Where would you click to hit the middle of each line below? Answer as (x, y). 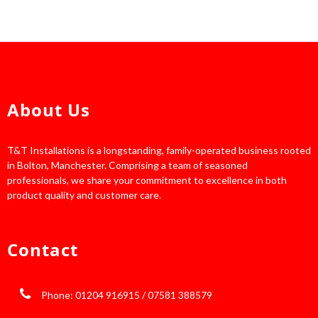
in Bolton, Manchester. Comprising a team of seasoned (127, 165)
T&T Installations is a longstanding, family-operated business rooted (159, 150)
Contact (43, 249)
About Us (49, 109)
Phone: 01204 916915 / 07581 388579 (126, 295)
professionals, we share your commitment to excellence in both (147, 180)
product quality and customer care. (84, 194)
